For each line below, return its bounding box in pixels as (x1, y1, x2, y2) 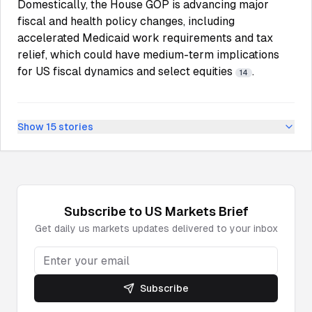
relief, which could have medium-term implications (17, 48, 279, 61)
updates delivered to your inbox (129, 223, 278, 234)
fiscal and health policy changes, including (17, 15, 235, 28)
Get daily (34, 223, 79, 234)
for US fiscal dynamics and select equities (17, 65, 235, 78)
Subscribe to (63, 204, 145, 219)
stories (56, 121, 93, 132)
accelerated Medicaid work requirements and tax (17, 31, 273, 45)
